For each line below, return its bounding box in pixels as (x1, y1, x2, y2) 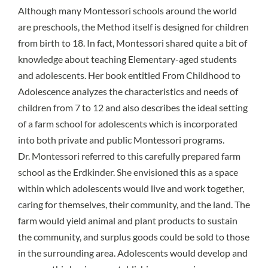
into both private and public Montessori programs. (18, 134, 224, 146)
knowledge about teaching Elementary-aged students (18, 53, 237, 65)
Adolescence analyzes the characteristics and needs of (18, 86, 238, 98)
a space (208, 166, 238, 178)
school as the (18, 166, 73, 178)
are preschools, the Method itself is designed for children (18, 21, 249, 33)
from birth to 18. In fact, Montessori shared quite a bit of (18, 37, 247, 49)
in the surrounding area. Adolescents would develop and (18, 247, 248, 259)
